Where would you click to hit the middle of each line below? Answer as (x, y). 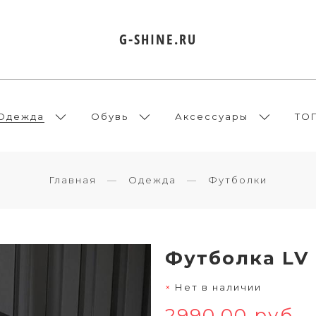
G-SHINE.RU (158, 39)
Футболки (238, 180)
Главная (73, 180)
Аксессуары (211, 116)
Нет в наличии (218, 287)
